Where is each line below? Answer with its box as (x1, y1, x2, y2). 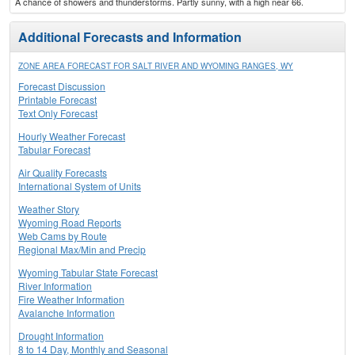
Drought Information (18, 329, 104, 343)
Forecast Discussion (18, 79, 105, 94)
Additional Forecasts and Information (18, 28, 242, 47)
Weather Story (18, 202, 79, 216)
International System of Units (18, 179, 141, 193)
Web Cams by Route (18, 229, 107, 243)
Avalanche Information (18, 306, 115, 320)
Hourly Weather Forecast (18, 129, 125, 143)
